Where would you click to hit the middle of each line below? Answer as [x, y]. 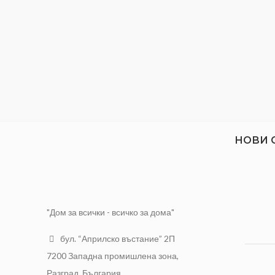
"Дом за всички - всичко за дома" [110, 212]
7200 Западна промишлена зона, [113, 255]
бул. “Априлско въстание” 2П [117, 238]
